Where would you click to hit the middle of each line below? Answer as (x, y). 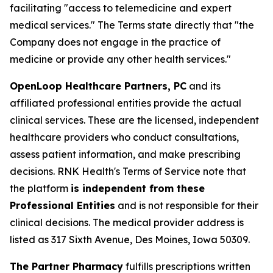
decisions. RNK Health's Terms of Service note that (128, 171)
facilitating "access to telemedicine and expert (121, 8)
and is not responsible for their (187, 205)
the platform (40, 188)
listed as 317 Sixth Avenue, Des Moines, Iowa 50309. (130, 239)
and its (204, 86)
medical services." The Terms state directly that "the (132, 25)
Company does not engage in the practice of (115, 42)
